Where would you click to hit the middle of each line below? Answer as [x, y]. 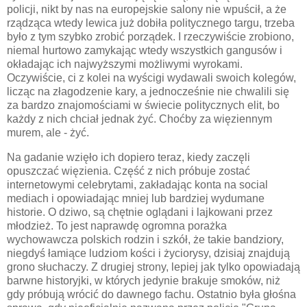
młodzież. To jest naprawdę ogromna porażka [117, 225]
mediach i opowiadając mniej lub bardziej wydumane [136, 198]
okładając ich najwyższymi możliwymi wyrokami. [125, 64]
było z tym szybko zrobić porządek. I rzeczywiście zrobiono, [150, 36]
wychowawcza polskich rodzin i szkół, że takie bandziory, [145, 239]
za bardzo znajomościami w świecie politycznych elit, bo [143, 105]
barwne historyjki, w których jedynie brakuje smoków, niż [144, 280]
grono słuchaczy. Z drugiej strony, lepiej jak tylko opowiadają [153, 267]
